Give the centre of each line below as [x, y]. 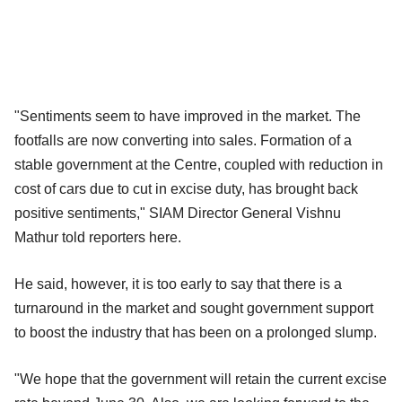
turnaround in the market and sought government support [194, 309]
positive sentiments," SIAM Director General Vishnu [178, 214]
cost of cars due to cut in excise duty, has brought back [186, 189]
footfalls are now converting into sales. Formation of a [183, 141]
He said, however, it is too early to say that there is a [178, 284]
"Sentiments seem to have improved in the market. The [188, 117]
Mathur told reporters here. [98, 238]
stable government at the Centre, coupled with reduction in [199, 165]
